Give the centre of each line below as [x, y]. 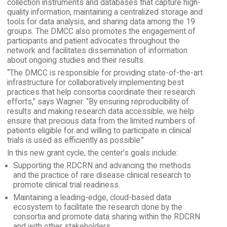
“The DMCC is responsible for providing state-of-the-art [105, 73]
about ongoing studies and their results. [76, 60]
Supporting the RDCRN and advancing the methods [102, 165]
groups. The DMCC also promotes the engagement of [101, 31]
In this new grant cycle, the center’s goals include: [92, 153]
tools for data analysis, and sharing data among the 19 [101, 22]
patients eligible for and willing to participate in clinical [99, 130]
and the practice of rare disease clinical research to [102, 175]
